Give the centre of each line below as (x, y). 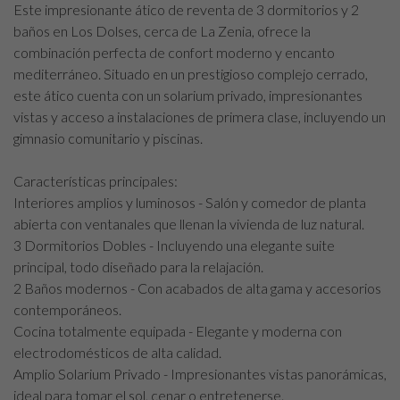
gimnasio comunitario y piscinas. (108, 137)
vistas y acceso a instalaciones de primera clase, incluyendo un (200, 116)
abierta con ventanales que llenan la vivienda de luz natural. (189, 223)
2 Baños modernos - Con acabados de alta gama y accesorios (197, 287)
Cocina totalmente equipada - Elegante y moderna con (178, 330)
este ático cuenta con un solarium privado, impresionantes (188, 95)
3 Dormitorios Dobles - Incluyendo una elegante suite (174, 245)
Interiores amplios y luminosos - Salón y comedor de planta (190, 202)
